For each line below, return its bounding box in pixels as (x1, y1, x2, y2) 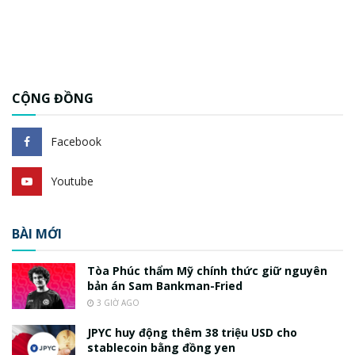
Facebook (51, 134, 101, 150)
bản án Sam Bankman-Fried (87, 278, 242, 294)
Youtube (51, 174, 94, 189)
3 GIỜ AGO (94, 297, 139, 309)
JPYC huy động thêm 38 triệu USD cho (87, 325, 297, 341)
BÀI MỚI (12, 225, 62, 243)
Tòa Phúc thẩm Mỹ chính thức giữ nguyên (87, 263, 327, 279)
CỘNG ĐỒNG (12, 90, 94, 108)
